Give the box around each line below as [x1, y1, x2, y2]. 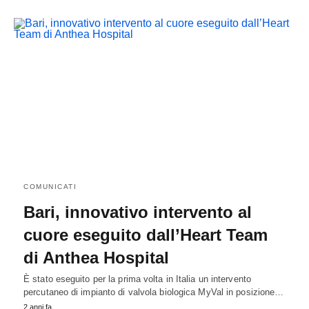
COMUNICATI [23, 182, 77, 190]
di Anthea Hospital [23, 248, 169, 267]
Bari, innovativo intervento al [23, 202, 252, 221]
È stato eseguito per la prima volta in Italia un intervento [23, 273, 251, 284]
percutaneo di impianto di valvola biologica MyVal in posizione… [23, 286, 284, 297]
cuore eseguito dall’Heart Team [23, 225, 268, 244]
